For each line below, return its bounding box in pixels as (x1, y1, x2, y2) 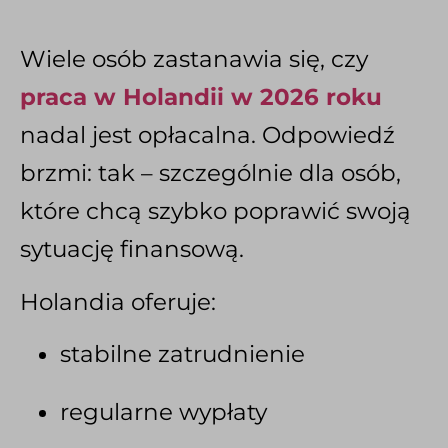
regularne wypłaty (60, 397, 267, 426)
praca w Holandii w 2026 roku (20, 83, 382, 112)
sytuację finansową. (20, 235, 244, 264)
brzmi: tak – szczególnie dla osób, (20, 159, 401, 188)
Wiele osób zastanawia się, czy (20, 45, 368, 74)
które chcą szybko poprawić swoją (20, 197, 411, 226)
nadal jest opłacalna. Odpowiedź (20, 121, 395, 150)
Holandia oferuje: (20, 287, 216, 316)
